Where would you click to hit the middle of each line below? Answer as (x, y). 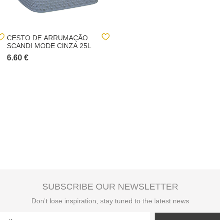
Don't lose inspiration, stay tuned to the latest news (110, 201)
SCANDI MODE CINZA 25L (49, 46)
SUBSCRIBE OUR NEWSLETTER (110, 187)
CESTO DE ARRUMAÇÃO (47, 38)
